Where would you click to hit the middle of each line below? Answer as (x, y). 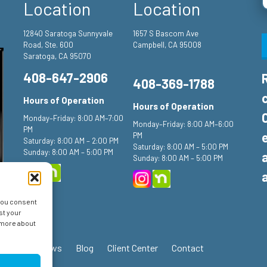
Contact (188, 248)
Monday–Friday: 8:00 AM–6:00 (184, 124)
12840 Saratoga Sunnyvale (68, 33)
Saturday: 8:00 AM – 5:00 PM (181, 147)
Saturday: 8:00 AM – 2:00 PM (71, 141)
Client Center (133, 248)
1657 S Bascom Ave (166, 33)
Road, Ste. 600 (48, 45)
